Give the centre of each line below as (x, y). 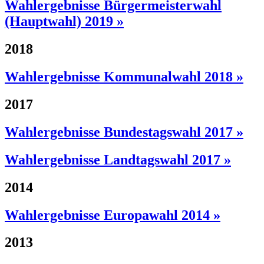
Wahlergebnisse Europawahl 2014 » (113, 215)
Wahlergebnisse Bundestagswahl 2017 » (124, 132)
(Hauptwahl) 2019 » (64, 22)
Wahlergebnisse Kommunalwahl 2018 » (124, 77)
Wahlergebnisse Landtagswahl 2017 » (118, 159)
